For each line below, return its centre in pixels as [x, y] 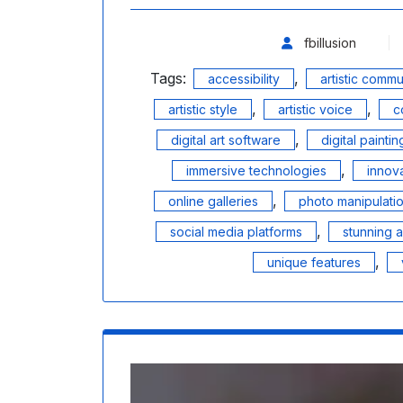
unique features [314, 263]
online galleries [213, 201]
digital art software [226, 140]
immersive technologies [256, 171]
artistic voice [315, 110]
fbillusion [328, 43]
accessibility [244, 79]
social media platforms [236, 232]
